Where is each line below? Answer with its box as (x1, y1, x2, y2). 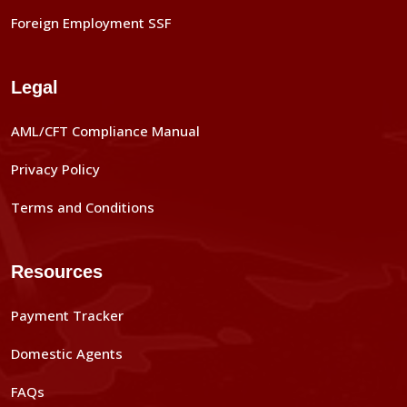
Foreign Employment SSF (11, 14, 171, 32)
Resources (11, 262, 103, 282)
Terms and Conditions (11, 198, 154, 216)
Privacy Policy (11, 160, 100, 178)
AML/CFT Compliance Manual (11, 122, 200, 140)
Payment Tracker (11, 306, 124, 324)
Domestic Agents (11, 344, 123, 362)
